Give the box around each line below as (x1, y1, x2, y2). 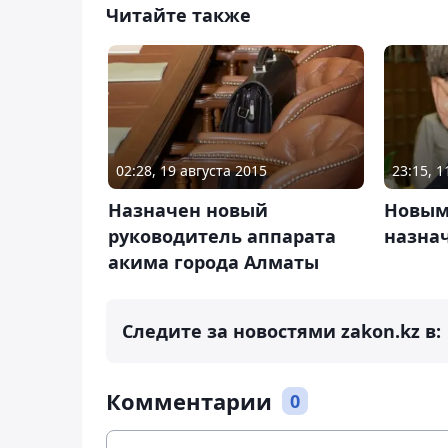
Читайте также (106, 2, 251, 27)
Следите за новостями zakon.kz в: (122, 319, 441, 344)
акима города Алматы (108, 250, 319, 275)
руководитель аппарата (108, 224, 336, 249)
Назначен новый (108, 198, 268, 223)
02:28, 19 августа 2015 (116, 161, 267, 181)
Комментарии (106, 386, 272, 417)
